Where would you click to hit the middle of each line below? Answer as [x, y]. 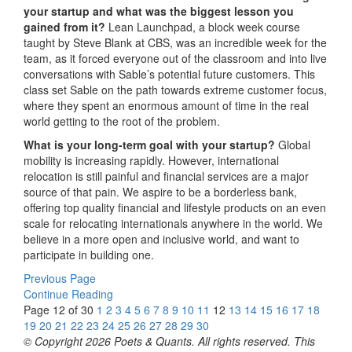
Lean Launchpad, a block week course [204, 26]
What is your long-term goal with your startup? [151, 144]
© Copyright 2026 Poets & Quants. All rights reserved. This [169, 341]
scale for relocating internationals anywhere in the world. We [173, 223]
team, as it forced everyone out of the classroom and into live [175, 58]
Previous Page [60, 278]
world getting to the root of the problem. [122, 121]
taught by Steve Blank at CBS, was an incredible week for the [175, 42]
